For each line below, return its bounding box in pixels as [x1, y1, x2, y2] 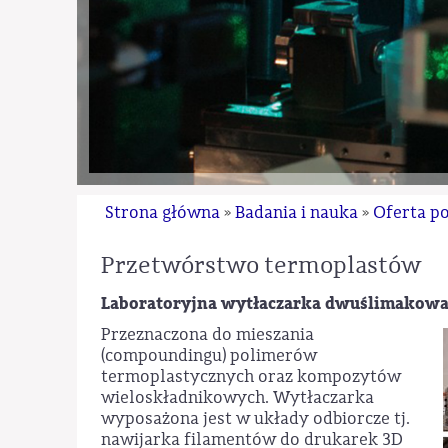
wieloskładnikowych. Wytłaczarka [101, 387, 375, 409]
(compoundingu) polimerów [101, 345, 318, 367]
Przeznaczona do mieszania [101, 324, 315, 346]
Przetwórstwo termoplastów [101, 249, 422, 281]
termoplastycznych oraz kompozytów [101, 366, 402, 388]
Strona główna [105, 202, 221, 224]
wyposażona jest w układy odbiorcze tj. [101, 408, 411, 430]
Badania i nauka [235, 202, 359, 224]
